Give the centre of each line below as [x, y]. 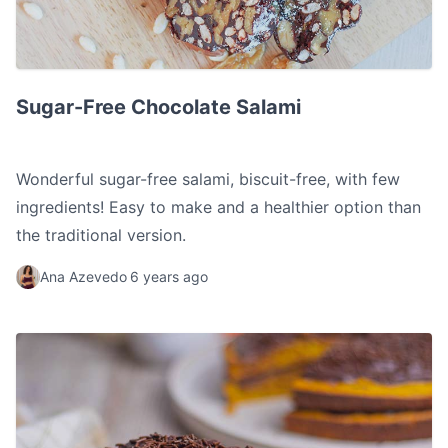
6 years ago [169, 277]
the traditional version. [101, 235]
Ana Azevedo [83, 277]
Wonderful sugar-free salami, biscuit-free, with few [208, 179]
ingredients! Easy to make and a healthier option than [218, 207]
